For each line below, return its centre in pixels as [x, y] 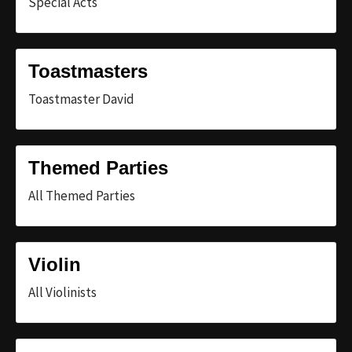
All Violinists [62, 292]
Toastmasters [88, 71]
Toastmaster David [81, 99]
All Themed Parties [82, 195]
